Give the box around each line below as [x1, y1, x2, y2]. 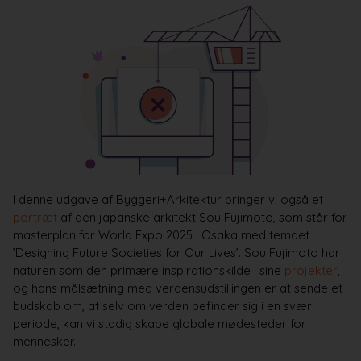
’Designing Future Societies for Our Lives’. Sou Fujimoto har [12, 245, 340, 261]
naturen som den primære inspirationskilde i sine [12, 263, 284, 279]
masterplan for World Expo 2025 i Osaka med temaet [12, 227, 309, 243]
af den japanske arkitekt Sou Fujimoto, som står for [56, 210, 347, 226]
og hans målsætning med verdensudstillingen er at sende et [12, 280, 342, 297]
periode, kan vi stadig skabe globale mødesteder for [12, 316, 306, 332]
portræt [12, 210, 57, 226]
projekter [284, 263, 338, 279]
